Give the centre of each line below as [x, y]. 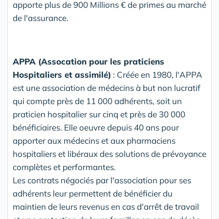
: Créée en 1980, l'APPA [157, 75]
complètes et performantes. [64, 167]
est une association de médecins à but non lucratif [107, 88]
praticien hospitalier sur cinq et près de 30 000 [99, 114]
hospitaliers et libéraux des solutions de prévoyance [109, 154]
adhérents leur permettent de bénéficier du [93, 194]
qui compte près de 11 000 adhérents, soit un [97, 101]
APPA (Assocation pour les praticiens [88, 62]
